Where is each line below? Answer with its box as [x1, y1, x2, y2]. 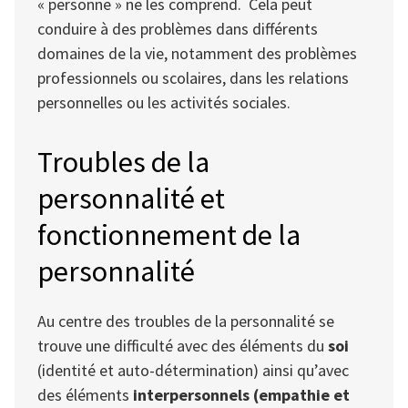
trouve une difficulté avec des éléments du [37, 334, 328, 356]
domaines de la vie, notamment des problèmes [37, 43, 357, 65]
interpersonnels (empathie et [133, 383, 350, 405]
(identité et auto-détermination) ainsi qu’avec [37, 359, 349, 381]
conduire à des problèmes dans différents [37, 18, 318, 40]
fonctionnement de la [37, 217, 301, 254]
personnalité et [37, 180, 225, 218]
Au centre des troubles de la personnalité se [37, 310, 334, 331]
